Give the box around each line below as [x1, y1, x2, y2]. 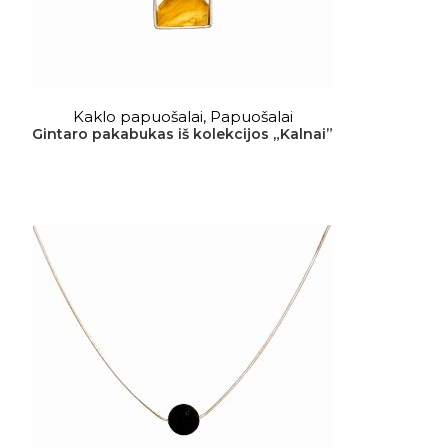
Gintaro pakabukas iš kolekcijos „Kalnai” [32, 125, 334, 143]
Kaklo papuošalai [72, 107, 203, 126]
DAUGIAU [148, 101, 218, 116]
